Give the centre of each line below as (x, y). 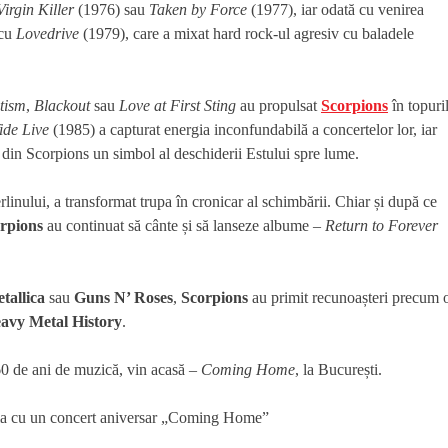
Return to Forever (381, 225)
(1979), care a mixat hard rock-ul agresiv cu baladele (246, 33)
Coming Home (248, 369)
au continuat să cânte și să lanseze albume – (184, 225)
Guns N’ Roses (123, 297)
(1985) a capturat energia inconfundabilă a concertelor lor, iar (243, 129)
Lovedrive (47, 33)
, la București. (338, 369)
